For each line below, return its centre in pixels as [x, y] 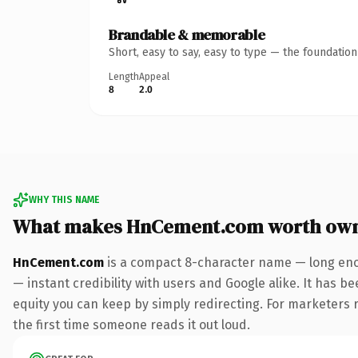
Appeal [154, 76]
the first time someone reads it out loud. [131, 324]
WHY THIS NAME [64, 199]
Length [124, 76]
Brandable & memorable [187, 34]
